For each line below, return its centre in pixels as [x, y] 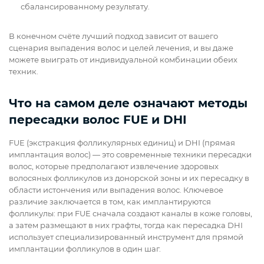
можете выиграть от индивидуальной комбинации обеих [123, 60]
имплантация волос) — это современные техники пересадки [130, 155]
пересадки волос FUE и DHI [98, 120]
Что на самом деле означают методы [128, 103]
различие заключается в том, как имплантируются [110, 202]
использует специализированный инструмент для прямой [126, 237]
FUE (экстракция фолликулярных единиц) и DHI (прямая [122, 143]
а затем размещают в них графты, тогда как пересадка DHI [126, 225]
